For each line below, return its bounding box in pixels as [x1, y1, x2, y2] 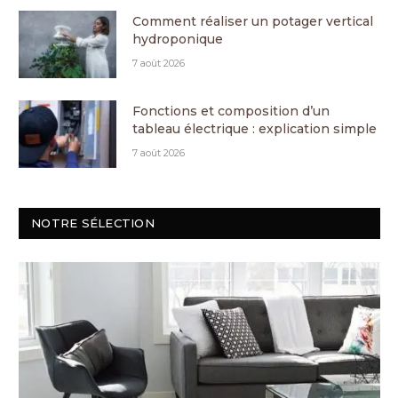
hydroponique [132, 31, 223, 48]
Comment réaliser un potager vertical [132, 13, 373, 30]
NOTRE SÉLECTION [31, 216, 155, 231]
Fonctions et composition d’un [132, 103, 330, 120]
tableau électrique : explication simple [132, 121, 377, 138]
